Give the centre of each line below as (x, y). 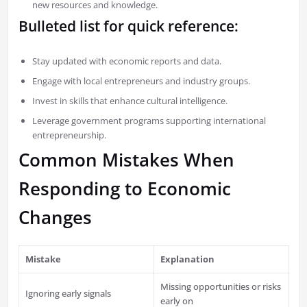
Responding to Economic (124, 189)
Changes (55, 218)
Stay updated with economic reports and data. (126, 61)
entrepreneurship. (69, 135)
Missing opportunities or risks (221, 287)
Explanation (188, 259)
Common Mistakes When (126, 160)
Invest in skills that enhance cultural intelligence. (130, 101)
